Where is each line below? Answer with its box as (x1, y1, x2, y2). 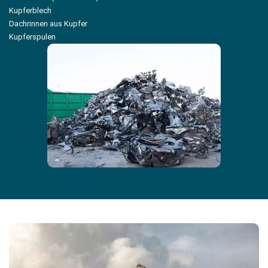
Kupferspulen (9, 32, 56, 41)
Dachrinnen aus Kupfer (9, 19, 87, 28)
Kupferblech (9, 6, 51, 15)
